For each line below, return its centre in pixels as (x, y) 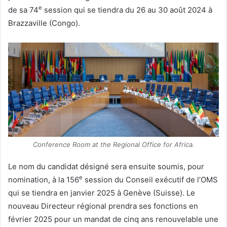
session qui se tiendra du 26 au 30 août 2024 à (127, 10)
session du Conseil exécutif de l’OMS (150, 180)
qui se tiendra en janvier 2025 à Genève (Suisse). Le (102, 193)
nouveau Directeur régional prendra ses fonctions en (103, 206)
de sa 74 (23, 10)
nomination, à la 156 (44, 180)
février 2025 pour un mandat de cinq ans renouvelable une (113, 219)
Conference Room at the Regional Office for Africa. (113, 145)
